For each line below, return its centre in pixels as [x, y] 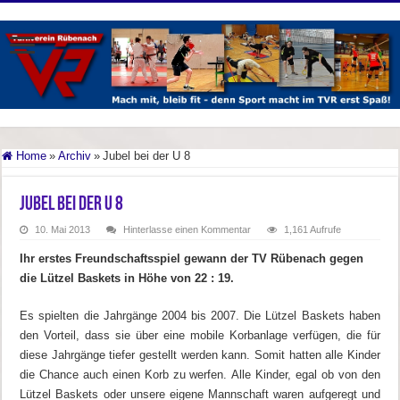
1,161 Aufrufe [313, 229]
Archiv [75, 155]
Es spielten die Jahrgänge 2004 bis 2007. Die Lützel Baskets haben [200, 315]
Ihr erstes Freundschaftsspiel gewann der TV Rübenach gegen [192, 258]
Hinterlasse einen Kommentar [187, 229]
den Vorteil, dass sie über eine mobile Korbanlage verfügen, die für [200, 335]
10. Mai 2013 [63, 229]
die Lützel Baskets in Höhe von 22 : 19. [127, 278]
